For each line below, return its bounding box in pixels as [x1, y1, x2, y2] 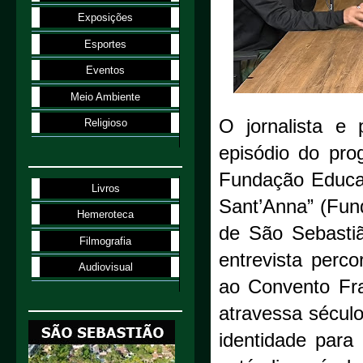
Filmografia [79, 234, 132, 247]
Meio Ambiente [70, 90, 141, 103]
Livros [91, 181, 120, 194]
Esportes [84, 37, 127, 50]
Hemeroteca [77, 208, 135, 221]
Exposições [78, 11, 134, 24]
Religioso [83, 117, 127, 130]
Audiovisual [78, 261, 133, 274]
